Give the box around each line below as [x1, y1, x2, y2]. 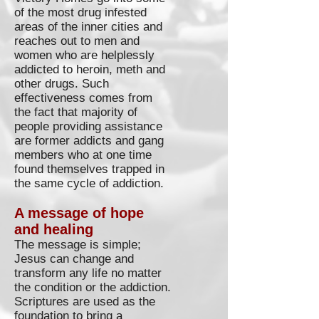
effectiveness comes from [14, 91, 152, 105]
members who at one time [14, 148, 152, 162]
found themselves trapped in [14, 162, 164, 176]
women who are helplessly [14, 48, 155, 62]
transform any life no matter [14, 266, 162, 280]
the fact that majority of [14, 105, 137, 119]
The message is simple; [14, 238, 141, 251]
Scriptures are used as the [14, 295, 155, 308]
